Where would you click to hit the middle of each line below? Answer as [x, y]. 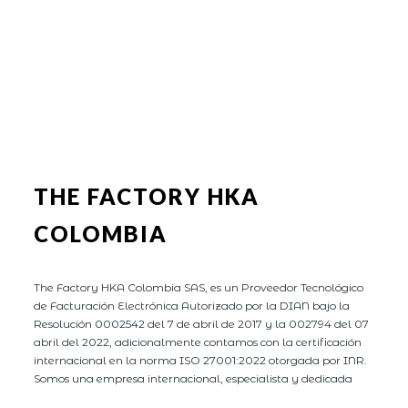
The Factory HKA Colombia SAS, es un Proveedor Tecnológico [199, 287]
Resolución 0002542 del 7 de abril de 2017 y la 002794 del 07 [202, 323]
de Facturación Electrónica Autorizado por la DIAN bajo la [192, 305]
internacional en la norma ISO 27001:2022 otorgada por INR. [201, 360]
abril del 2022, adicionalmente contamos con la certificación [198, 342]
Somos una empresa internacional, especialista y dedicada [194, 378]
